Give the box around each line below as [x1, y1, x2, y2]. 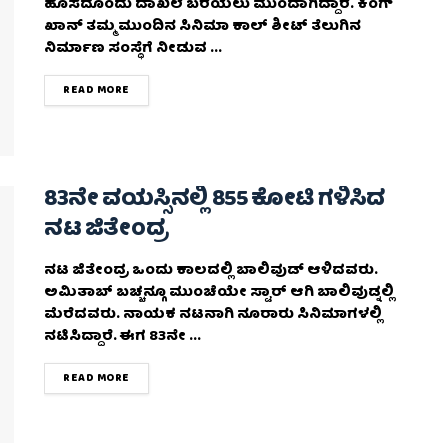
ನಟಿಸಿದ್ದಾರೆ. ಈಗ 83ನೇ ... [44, 324, 201, 349]
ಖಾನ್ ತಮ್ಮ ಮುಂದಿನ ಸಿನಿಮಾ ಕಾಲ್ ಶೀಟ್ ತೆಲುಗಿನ [44, 15, 361, 40]
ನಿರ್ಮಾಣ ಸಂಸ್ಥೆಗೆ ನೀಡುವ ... [44, 37, 222, 62]
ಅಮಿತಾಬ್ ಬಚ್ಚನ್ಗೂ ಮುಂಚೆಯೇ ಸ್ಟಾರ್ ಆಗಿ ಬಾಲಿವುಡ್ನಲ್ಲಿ [44, 280, 394, 305]
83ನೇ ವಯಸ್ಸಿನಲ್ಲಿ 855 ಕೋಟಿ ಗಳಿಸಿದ [44, 180, 385, 220]
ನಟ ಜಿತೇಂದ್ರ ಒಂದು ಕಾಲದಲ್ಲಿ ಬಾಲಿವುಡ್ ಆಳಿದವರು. [44, 258, 378, 283]
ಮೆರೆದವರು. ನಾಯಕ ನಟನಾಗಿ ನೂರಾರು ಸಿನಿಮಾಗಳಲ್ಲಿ [44, 302, 382, 327]
